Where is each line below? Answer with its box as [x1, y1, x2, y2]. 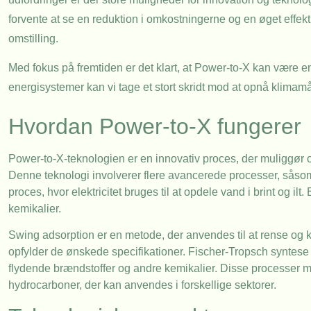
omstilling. [8, 32, 58, 44]
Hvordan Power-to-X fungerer [8, 113, 301, 139]
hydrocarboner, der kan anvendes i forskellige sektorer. [8, 278, 276, 291]
